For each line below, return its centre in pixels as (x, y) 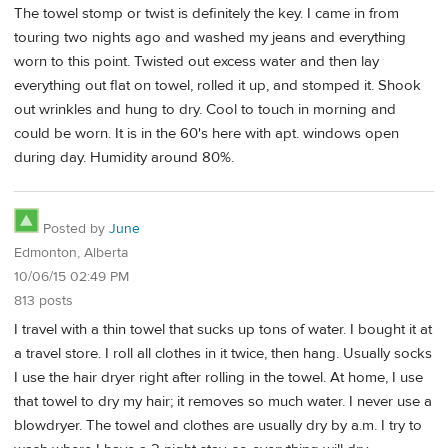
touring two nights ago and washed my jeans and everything (210, 38)
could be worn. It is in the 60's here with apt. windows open (206, 134)
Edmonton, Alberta (71, 252)
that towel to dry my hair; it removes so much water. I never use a (223, 401)
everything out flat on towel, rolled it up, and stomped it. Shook (217, 86)
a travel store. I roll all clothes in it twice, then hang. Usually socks (223, 353)
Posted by (74, 228)
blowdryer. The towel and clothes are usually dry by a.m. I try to (218, 425)
